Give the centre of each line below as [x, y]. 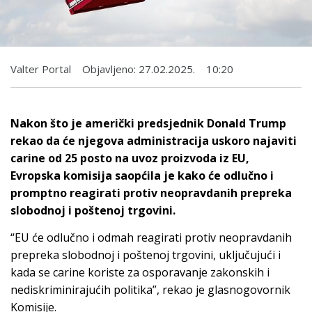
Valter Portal [41, 69]
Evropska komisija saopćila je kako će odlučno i [142, 175]
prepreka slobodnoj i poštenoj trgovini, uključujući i [146, 255]
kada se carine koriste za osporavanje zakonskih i [140, 273]
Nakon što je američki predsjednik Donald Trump [148, 123]
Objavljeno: [109, 69]
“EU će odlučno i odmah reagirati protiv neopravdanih [151, 238]
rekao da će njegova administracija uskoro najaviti [154, 140]
